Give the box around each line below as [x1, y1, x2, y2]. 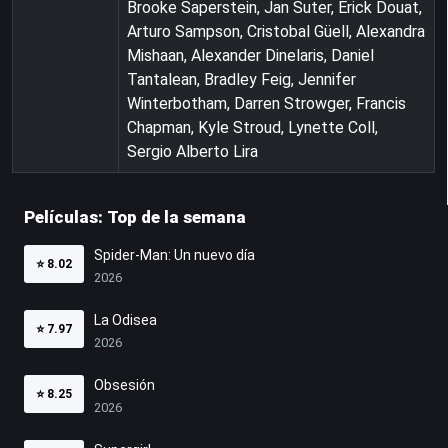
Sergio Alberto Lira [127, 141, 258, 161]
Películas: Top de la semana [24, 206, 246, 227]
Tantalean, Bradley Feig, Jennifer [127, 69, 356, 89]
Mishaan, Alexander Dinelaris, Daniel [127, 45, 374, 65]
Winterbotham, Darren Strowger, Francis [127, 93, 406, 113]
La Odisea [94, 311, 157, 328]
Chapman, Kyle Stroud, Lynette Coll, [127, 117, 378, 137]
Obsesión [94, 376, 155, 393]
